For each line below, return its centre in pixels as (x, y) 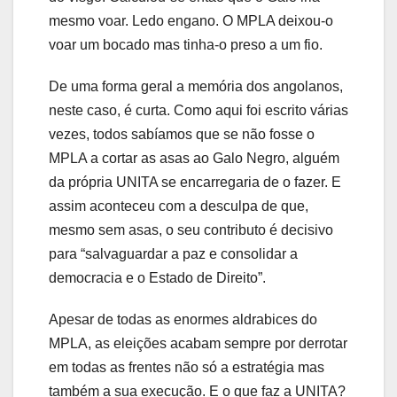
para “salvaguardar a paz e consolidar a (173, 254)
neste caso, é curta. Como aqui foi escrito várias (198, 111)
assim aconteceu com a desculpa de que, (179, 206)
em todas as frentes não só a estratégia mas (187, 368)
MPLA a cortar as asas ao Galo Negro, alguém (194, 159)
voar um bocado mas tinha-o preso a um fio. (186, 45)
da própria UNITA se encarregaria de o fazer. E (195, 183)
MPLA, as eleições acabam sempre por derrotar (198, 344)
